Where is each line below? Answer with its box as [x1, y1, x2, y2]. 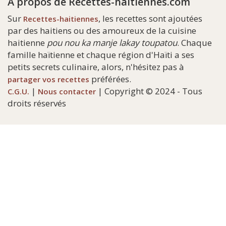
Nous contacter [38, 86, 96, 96]
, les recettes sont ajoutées [98, 13, 202, 24]
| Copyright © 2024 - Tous [96, 85, 202, 97]
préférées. [89, 73, 131, 85]
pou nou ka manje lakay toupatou [47, 37, 177, 48]
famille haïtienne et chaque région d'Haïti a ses [8, 49, 194, 61]
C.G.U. [8, 86, 29, 96]
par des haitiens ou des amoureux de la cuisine [8, 25, 196, 36]
